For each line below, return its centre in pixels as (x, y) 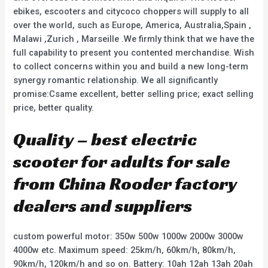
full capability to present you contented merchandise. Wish (134, 52)
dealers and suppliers (103, 206)
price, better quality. (54, 107)
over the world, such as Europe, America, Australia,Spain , (133, 25)
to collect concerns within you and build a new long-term (131, 66)
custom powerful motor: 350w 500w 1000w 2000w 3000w (129, 237)
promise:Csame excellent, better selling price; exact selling (134, 94)
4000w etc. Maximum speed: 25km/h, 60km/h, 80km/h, (125, 250)
